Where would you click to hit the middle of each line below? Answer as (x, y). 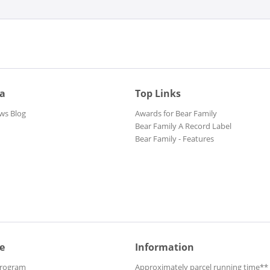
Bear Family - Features (174, 139)
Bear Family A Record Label (183, 126)
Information (165, 247)
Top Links (158, 94)
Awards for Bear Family (176, 114)
